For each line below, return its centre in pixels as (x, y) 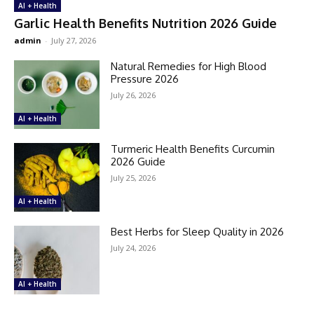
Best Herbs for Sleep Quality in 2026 (198, 231)
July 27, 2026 (74, 40)
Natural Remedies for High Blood (189, 66)
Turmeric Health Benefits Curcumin (193, 149)
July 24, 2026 (134, 247)
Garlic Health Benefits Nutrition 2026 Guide (145, 23)
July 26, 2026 (134, 95)
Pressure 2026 (145, 79)
